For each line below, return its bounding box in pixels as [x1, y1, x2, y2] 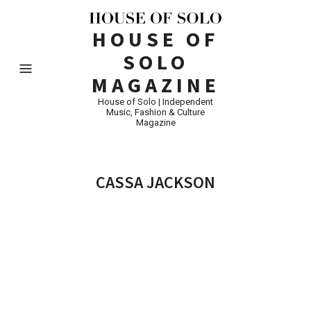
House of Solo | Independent [98, 96, 213, 107]
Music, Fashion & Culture [106, 106, 205, 117]
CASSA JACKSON [96, 171, 215, 193]
